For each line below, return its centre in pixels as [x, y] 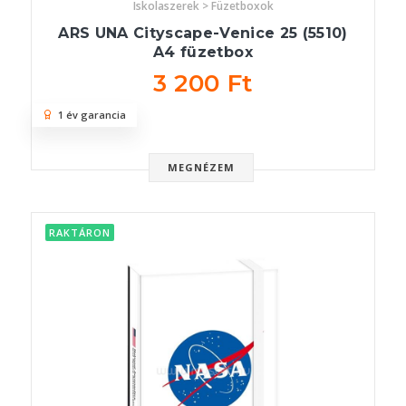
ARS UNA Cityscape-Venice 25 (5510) [203, 34]
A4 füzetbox [203, 53]
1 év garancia [89, 115]
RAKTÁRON [80, 233]
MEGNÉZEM [201, 168]
